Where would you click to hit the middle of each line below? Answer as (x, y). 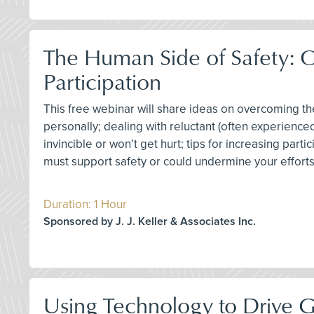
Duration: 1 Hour (85, 205)
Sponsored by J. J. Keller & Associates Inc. (150, 222)
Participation (102, 81)
